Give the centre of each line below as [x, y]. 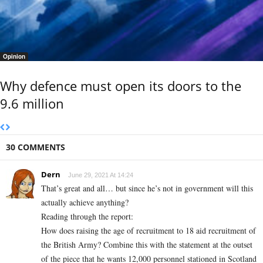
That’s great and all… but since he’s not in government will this [147, 188]
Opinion [14, 57]
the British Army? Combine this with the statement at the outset [147, 245]
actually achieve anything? [85, 203]
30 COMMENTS [36, 147]
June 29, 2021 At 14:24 [101, 175]
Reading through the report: [87, 217]
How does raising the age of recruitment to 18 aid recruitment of [149, 231]
